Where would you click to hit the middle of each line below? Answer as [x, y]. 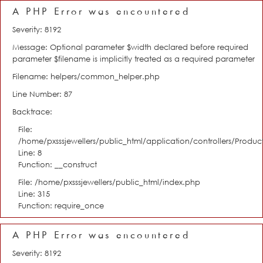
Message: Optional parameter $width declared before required [130, 47]
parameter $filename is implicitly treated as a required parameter [134, 59]
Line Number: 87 [42, 94]
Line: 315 [34, 194]
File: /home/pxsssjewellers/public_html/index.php [109, 182]
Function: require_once [61, 205]
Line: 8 [30, 153]
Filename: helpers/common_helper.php [86, 76]
